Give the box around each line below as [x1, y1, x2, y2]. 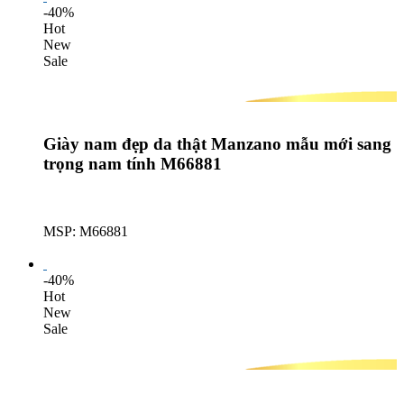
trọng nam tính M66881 [43, 154, 222, 174]
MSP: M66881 [43, 224, 128, 240]
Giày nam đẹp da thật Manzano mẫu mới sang [43, 134, 391, 154]
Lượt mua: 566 [43, 240, 128, 256]
